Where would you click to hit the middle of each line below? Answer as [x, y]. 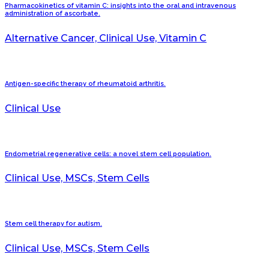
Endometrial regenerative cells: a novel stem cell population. [108, 154]
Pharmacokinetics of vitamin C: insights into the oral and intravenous [120, 5]
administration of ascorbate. [53, 13]
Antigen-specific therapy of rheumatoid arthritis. [85, 83]
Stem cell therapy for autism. [53, 224]
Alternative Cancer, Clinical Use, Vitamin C [106, 38]
